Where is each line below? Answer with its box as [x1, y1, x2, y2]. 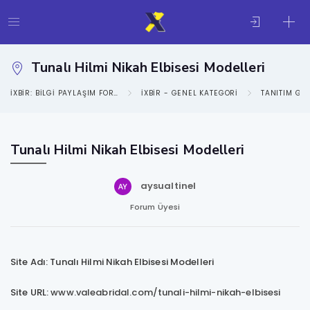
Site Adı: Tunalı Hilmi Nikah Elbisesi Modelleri [10, 255, 215, 268]
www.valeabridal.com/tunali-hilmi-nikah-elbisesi [51, 285, 281, 299]
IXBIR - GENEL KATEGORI [141, 88, 239, 98]
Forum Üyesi [129, 201, 181, 212]
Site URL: [10, 285, 51, 299]
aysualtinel [140, 179, 197, 193]
